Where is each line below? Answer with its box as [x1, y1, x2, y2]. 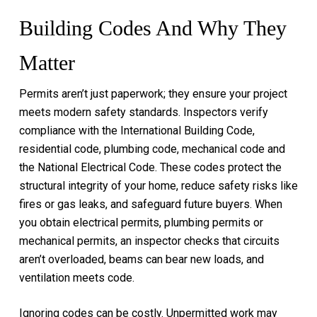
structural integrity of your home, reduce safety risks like [18, 179, 298, 192]
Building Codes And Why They [18, 16, 287, 40]
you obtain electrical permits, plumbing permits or [18, 216, 263, 229]
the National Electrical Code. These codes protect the [18, 161, 282, 174]
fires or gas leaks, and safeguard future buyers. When [18, 197, 282, 211]
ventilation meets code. [18, 271, 134, 284]
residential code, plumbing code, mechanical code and [18, 142, 285, 156]
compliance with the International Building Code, [18, 124, 255, 137]
